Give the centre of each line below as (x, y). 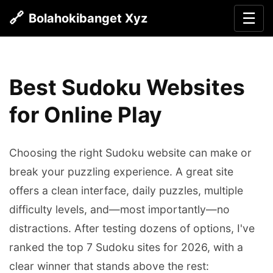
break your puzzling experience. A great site (121, 172)
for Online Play (86, 115)
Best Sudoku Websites (127, 88)
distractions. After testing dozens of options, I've (132, 229)
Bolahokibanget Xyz (88, 18)
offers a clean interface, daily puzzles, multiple (126, 191)
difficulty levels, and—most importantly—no (119, 210)
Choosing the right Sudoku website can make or (130, 153)
